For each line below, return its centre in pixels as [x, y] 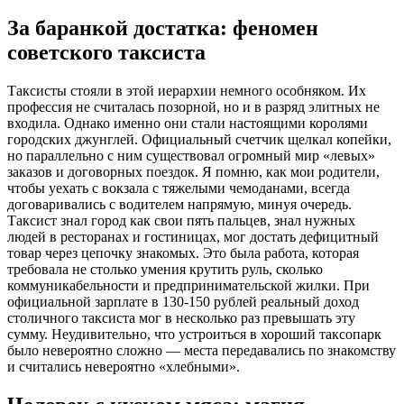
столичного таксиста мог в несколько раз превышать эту [181, 318]
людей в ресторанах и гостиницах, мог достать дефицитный [193, 237]
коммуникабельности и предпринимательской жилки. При [188, 286]
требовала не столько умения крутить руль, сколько [165, 270]
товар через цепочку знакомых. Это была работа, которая [183, 253]
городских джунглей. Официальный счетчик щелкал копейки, [199, 140]
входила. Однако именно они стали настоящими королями [188, 124]
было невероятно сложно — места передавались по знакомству [202, 351]
